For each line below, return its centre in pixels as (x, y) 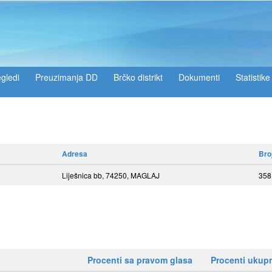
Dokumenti (199, 77)
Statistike (253, 77)
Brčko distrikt (138, 77)
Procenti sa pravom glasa (140, 260)
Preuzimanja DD (66, 77)
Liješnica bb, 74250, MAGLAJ (111, 175)
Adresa (75, 154)
